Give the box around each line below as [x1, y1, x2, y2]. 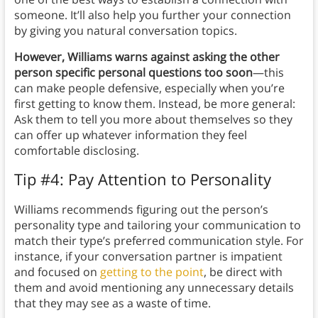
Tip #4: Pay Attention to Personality [13, 168, 271, 190]
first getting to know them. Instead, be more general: [13, 96, 295, 112]
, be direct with [203, 264, 283, 280]
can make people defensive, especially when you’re [13, 80, 285, 97]
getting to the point [99, 264, 204, 280]
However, [13, 49, 65, 65]
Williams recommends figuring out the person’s [13, 202, 268, 218]
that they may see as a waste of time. [13, 295, 211, 312]
